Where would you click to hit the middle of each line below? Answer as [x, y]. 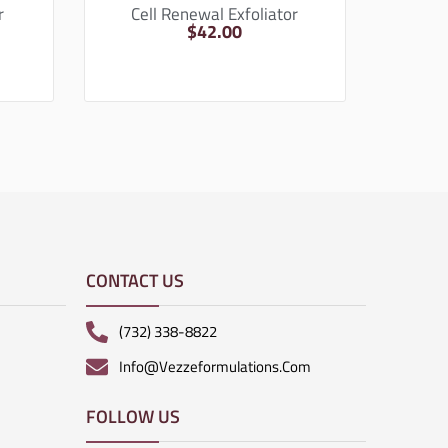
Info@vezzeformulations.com [214, 366]
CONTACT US [135, 280]
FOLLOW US [133, 416]
